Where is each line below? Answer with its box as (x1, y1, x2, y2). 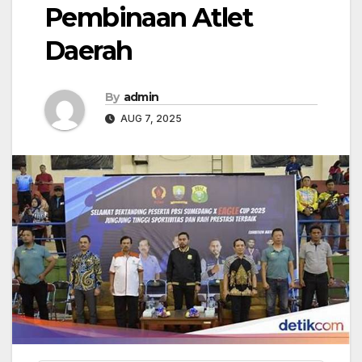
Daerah (44, 35, 133, 66)
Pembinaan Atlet (44, 2, 252, 33)
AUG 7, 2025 (118, 112, 182, 124)
